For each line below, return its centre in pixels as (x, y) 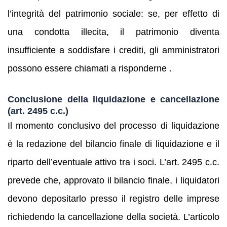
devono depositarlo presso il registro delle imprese (113, 199)
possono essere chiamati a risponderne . (90, 69)
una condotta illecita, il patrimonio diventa (113, 32)
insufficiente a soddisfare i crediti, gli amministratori (113, 50)
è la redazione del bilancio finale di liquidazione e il (113, 144)
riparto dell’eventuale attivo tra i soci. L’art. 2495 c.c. (113, 162)
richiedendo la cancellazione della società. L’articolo (113, 217)
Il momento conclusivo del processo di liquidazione (113, 126)
